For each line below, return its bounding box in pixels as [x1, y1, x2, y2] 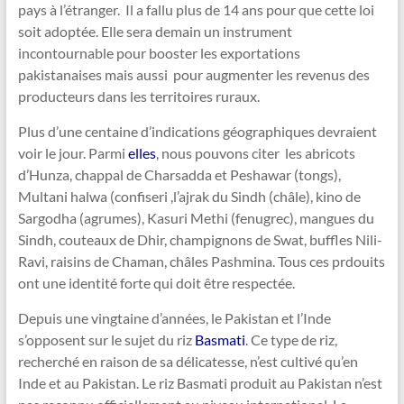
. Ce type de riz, [244, 331, 337, 349]
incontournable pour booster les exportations [17, 44, 300, 62]
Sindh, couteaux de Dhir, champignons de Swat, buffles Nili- [17, 231, 382, 249]
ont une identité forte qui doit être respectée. [17, 274, 295, 292]
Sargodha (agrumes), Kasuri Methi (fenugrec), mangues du [17, 209, 374, 227]
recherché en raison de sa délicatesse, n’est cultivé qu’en [17, 353, 358, 371]
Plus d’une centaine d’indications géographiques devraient [17, 123, 377, 141]
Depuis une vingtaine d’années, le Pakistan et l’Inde [17, 309, 331, 327]
